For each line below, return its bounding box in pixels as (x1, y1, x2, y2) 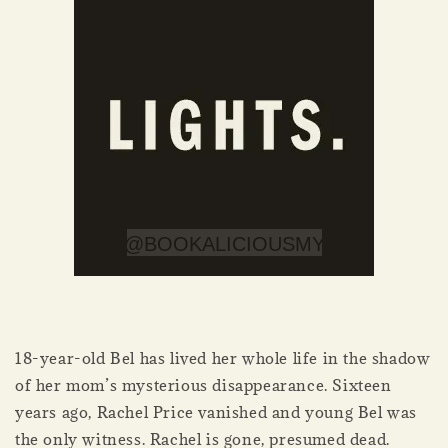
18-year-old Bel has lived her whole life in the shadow (15, 348, 431, 369)
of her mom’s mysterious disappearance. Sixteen (15, 375, 392, 396)
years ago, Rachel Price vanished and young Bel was (15, 402, 418, 423)
